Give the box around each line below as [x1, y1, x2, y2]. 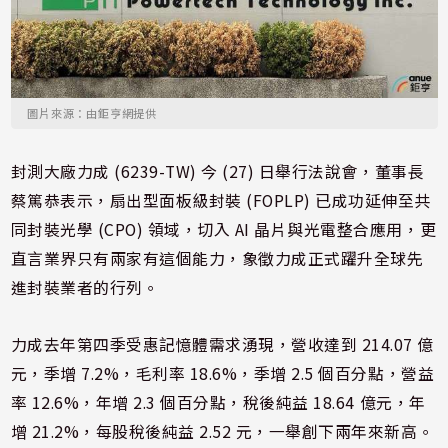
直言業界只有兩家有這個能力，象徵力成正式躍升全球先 [10, 246, 424, 270]
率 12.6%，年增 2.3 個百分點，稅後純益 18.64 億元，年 [10, 390, 426, 414]
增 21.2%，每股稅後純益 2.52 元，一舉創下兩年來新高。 [10, 419, 435, 443]
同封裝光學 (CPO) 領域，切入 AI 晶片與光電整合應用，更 [10, 217, 437, 241]
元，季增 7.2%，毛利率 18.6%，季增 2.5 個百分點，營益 [10, 361, 435, 385]
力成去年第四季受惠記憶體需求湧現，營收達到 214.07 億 [10, 332, 434, 356]
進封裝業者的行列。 [10, 275, 160, 299]
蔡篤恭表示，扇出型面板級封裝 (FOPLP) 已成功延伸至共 [10, 188, 431, 212]
